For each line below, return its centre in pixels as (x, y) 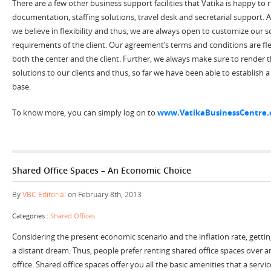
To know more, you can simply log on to (85, 112)
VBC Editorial (44, 194)
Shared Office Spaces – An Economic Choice (102, 170)
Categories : (31, 215)
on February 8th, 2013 (104, 194)
